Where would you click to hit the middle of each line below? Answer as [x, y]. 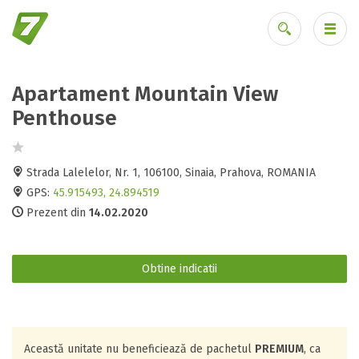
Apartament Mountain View [145, 94]
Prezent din [56, 213]
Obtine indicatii [179, 269]
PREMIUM [279, 349]
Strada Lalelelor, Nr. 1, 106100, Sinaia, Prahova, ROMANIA [169, 173]
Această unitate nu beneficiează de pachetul [139, 349]
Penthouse [65, 118]
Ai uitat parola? [286, 99]
